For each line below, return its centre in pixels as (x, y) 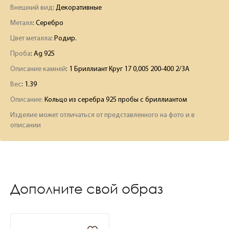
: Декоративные (77, 8)
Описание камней (38, 69)
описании (26, 125)
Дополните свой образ (87, 189)
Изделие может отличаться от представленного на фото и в (102, 115)
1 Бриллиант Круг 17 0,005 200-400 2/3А (129, 69)
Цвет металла (31, 39)
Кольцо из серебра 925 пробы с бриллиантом (115, 100)
